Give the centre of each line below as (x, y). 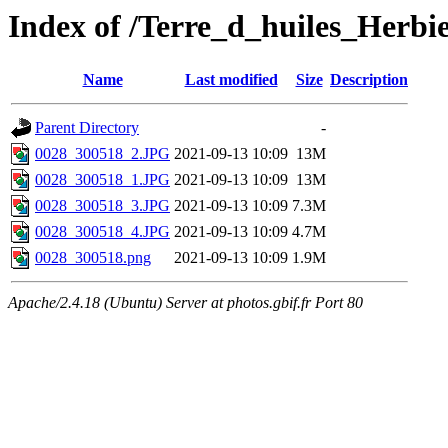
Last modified (231, 80)
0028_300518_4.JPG (102, 232)
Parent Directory (87, 128)
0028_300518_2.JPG (102, 154)
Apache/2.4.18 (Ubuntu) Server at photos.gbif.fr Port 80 (185, 303)
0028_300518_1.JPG (102, 180)
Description (369, 80)
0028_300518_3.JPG (102, 206)
